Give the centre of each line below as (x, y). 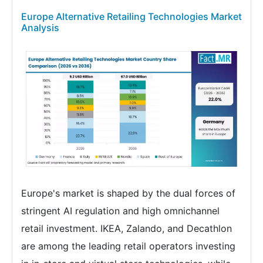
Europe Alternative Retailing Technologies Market (131, 17)
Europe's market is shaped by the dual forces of (128, 193)
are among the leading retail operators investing (128, 246)
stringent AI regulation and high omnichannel (120, 211)
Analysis (40, 28)
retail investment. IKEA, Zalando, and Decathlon (127, 229)
